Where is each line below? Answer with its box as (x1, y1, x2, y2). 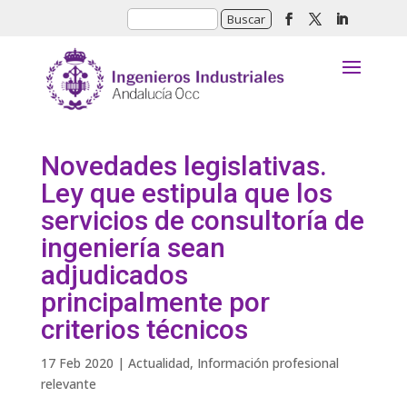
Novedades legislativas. (40, 150, 327, 182)
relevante (40, 375, 96, 392)
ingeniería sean (40, 232, 225, 263)
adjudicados (40, 259, 188, 291)
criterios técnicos (40, 313, 248, 345)
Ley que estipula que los (40, 177, 333, 209)
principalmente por (40, 286, 270, 318)
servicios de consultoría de (40, 204, 364, 236)
